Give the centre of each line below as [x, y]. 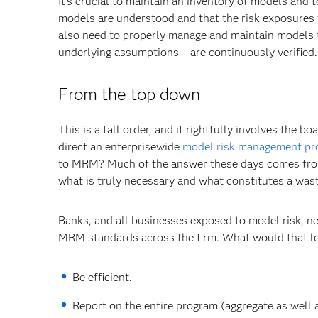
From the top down [129, 94]
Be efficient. [102, 277]
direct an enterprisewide [120, 147]
